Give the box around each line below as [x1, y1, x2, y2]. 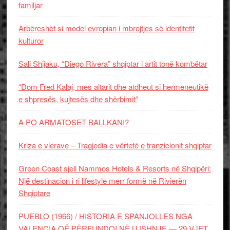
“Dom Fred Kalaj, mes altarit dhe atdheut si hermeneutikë [18, 81, 208, 92]
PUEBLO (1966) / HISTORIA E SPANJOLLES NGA [18, 210, 193, 221]
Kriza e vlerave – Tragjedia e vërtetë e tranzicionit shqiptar [18, 140, 212, 150]
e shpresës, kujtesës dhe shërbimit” [18, 93, 138, 104]
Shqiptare [18, 187, 50, 198]
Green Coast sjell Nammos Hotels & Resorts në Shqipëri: [18, 163, 211, 174]
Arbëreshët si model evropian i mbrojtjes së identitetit [18, 23, 195, 33]
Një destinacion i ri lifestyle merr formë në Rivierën [18, 175, 186, 186]
